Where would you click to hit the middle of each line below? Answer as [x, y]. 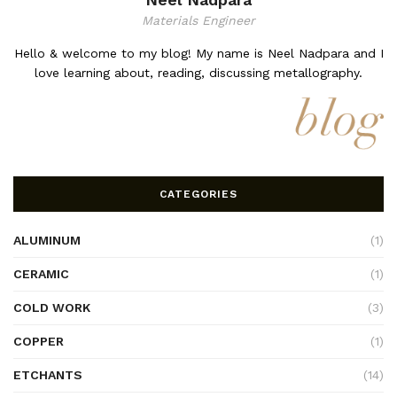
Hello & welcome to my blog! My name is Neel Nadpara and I [198, 53]
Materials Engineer [198, 20]
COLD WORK [52, 308]
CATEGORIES [198, 195]
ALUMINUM [47, 241]
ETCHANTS [48, 375]
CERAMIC [41, 274]
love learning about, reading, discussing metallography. [198, 72]
